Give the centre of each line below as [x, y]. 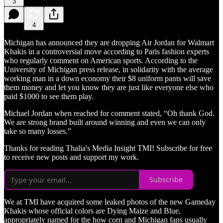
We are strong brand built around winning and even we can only [105, 122]
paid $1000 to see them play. [49, 96]
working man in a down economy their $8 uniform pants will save [108, 78]
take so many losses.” [38, 131]
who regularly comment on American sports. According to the [101, 60]
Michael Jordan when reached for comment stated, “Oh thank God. [109, 113]
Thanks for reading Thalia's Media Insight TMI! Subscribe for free [108, 148]
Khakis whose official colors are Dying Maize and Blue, [92, 211]
